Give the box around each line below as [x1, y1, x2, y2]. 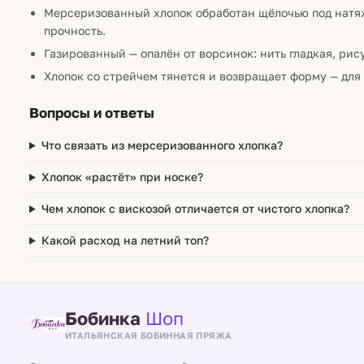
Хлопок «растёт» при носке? [41, 170, 203, 184]
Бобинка [65, 306, 145, 329]
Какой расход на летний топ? [41, 233, 209, 247]
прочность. [44, 24, 106, 37]
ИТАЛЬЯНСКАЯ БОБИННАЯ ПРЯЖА [65, 329, 232, 340]
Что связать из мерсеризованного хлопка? [41, 138, 283, 152]
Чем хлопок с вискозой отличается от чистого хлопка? [41, 201, 349, 215]
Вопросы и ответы [29, 104, 154, 121]
